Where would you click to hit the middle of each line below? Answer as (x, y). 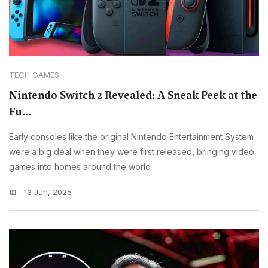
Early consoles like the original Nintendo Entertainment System (131, 137)
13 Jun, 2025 (47, 192)
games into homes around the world (80, 167)
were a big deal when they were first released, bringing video (132, 152)
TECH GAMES (34, 75)
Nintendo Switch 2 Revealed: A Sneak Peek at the (133, 95)
